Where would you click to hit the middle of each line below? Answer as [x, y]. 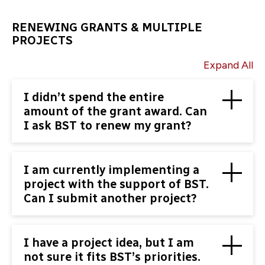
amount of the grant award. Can [115, 111]
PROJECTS [42, 41]
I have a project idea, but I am [109, 243]
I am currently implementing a [112, 169]
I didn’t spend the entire [94, 97]
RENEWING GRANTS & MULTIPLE [107, 28]
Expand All [228, 65]
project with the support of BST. [116, 184]
